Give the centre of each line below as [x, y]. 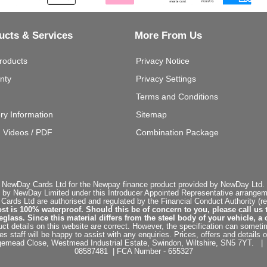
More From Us [168, 36]
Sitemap [151, 115]
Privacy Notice [163, 61]
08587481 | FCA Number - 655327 [133, 252]
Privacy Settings [166, 79]
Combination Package [177, 133]
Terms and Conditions [177, 97]
